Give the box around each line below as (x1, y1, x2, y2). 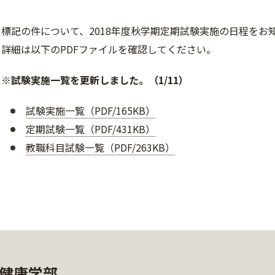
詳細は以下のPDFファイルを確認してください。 (1, 42, 216, 56)
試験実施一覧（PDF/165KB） (26, 103, 155, 118)
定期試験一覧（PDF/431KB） (26, 122, 155, 136)
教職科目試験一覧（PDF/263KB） (26, 140, 175, 155)
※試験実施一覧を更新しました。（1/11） (1, 72, 188, 87)
